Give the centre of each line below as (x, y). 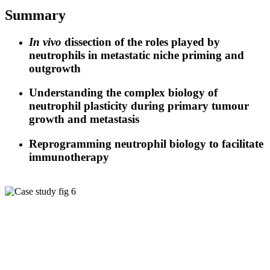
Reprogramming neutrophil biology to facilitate (146, 144)
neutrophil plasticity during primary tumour (139, 106)
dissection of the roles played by (141, 42)
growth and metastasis (84, 119)
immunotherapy (69, 157)
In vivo (45, 42)
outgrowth (55, 68)
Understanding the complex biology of (123, 93)
